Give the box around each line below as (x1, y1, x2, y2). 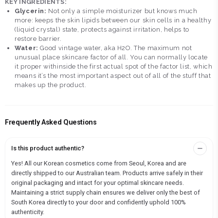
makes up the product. (15, 81, 87, 89)
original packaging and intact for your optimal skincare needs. (11, 179, 184, 187)
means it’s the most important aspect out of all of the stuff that (15, 72, 211, 80)
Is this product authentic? (11, 145, 84, 152)
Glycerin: (15, 7, 47, 15)
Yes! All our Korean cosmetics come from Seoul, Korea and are (11, 160, 186, 167)
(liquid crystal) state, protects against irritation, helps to (15, 26, 190, 34)
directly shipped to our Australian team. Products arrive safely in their (11, 169, 203, 177)
